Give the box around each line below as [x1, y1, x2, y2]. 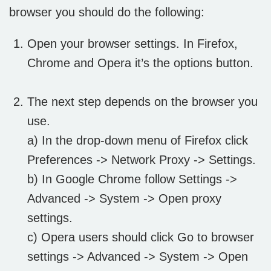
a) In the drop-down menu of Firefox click [27, 134, 248, 148]
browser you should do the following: [9, 5, 204, 19]
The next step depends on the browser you [27, 95, 258, 109]
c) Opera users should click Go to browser [27, 230, 254, 244]
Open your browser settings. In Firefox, [27, 37, 238, 51]
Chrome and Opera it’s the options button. [27, 56, 253, 70]
